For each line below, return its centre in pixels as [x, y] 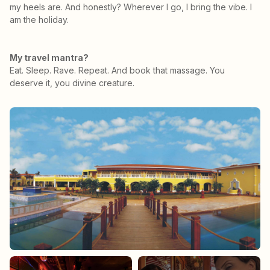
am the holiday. [39, 19]
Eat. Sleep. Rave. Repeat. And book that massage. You [117, 70]
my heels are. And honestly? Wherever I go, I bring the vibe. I [131, 7]
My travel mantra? [49, 57]
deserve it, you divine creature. [72, 83]
